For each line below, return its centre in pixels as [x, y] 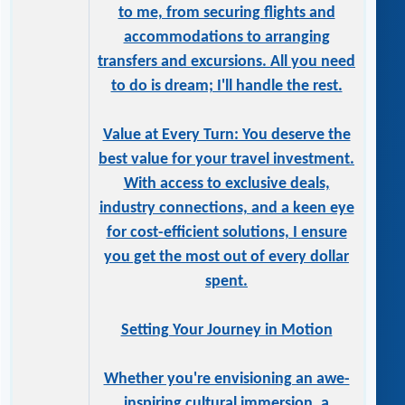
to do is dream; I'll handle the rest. [226, 87]
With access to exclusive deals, [226, 184]
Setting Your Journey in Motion [226, 331]
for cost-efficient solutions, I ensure [226, 233]
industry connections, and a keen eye [226, 209]
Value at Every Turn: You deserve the [226, 136]
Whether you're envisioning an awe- [226, 380]
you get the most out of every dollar [226, 258]
